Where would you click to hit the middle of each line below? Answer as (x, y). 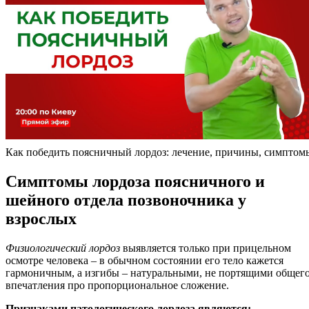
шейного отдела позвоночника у (126, 200)
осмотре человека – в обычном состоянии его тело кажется (144, 261)
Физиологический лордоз (63, 248)
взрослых (41, 219)
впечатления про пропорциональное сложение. (117, 286)
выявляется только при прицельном (206, 248)
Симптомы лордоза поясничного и (135, 182)
